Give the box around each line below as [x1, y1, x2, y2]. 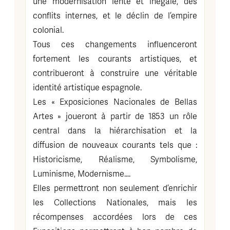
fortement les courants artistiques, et [33, 54, 197, 64]
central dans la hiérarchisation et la [33, 126, 197, 136]
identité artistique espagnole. [33, 83, 142, 93]
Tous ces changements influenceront [33, 40, 197, 50]
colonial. [33, 25, 64, 35]
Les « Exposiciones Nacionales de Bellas [33, 97, 197, 107]
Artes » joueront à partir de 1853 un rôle [33, 111, 197, 122]
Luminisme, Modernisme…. [33, 169, 130, 179]
